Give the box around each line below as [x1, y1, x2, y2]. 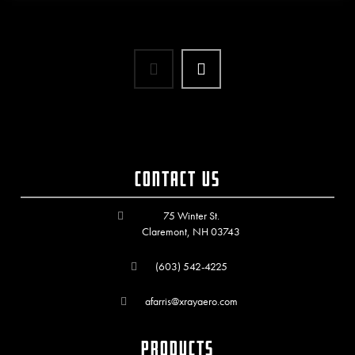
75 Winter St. [162, 208, 219, 223]
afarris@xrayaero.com [144, 294, 238, 309]
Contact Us [135, 168, 220, 190]
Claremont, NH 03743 [142, 224, 240, 239]
